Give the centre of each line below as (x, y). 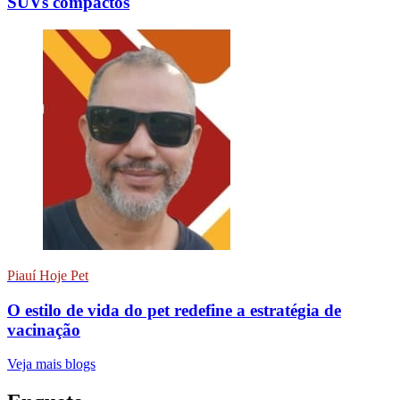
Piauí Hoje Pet (48, 275)
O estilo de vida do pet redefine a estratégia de (174, 310)
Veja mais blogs (51, 364)
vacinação (44, 329)
